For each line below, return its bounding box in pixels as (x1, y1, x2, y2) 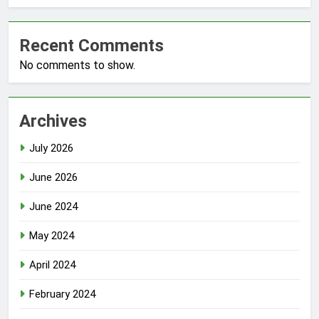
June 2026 (29, 171, 78, 184)
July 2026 (29, 142, 73, 155)
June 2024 (29, 200, 78, 214)
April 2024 (29, 258, 75, 272)
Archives (19, 111, 87, 132)
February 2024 (29, 288, 95, 301)
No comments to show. (19, 58, 135, 73)
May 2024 (29, 229, 74, 243)
